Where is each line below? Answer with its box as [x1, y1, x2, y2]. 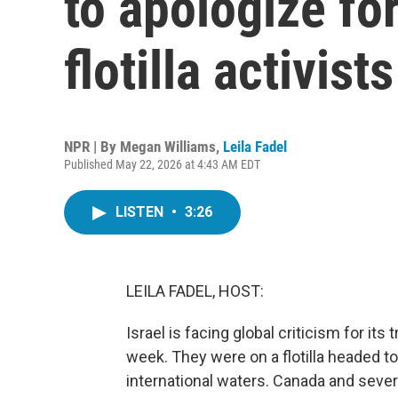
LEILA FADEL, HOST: [126, 282, 264, 300]
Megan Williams [120, 138, 216, 155]
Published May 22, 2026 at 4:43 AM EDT [64, 157, 260, 171]
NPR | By [64, 138, 120, 155]
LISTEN [115, 203, 167, 220]
